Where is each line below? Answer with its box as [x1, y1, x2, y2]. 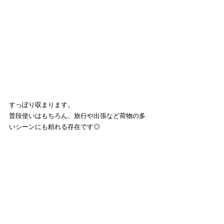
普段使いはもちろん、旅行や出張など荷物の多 [9, 112, 145, 120]
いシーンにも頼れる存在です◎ [9, 123, 100, 131]
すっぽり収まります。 [9, 101, 74, 109]
